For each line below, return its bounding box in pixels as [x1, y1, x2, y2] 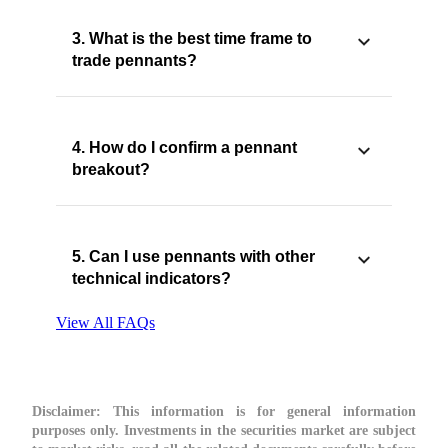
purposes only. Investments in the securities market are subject [32, 423, 416, 439]
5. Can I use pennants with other [72, 248, 315, 266]
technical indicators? [72, 270, 231, 288]
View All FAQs [56, 314, 155, 332]
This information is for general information [101, 404, 416, 420]
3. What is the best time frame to [72, 30, 312, 48]
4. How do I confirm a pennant [72, 139, 297, 157]
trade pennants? [72, 52, 197, 70]
